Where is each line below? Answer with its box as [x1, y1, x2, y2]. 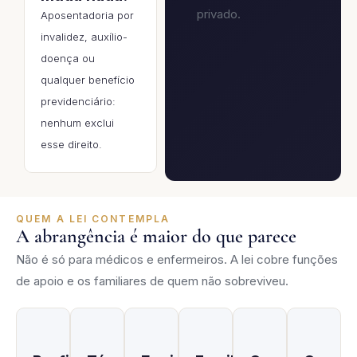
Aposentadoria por [41, 8, 134, 22]
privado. [196, 6, 241, 22]
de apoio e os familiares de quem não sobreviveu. [16, 273, 288, 288]
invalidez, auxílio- [41, 29, 127, 43]
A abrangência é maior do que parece [16, 224, 296, 248]
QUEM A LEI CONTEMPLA [16, 212, 170, 225]
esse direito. [41, 137, 102, 151]
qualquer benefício [41, 73, 135, 86]
